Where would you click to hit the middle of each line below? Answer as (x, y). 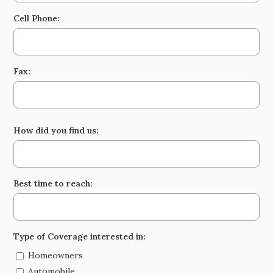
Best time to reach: (53, 184)
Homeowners (56, 256)
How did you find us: (56, 131)
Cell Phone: (37, 19)
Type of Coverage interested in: (80, 237)
